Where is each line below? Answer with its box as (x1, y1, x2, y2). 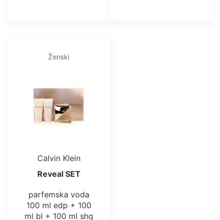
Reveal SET (37, 169, 81, 179)
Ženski (48, 52, 69, 61)
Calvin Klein (37, 153, 81, 164)
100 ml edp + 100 (26, 200, 91, 211)
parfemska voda (28, 190, 89, 200)
